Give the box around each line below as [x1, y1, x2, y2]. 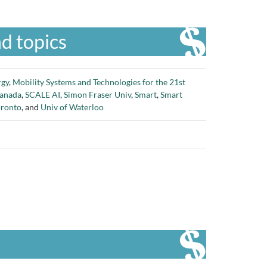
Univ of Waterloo [41, 102, 104, 112]
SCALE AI [25, 89, 60, 100]
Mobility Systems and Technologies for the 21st [13, 77, 185, 87]
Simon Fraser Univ [64, 89, 131, 100]
